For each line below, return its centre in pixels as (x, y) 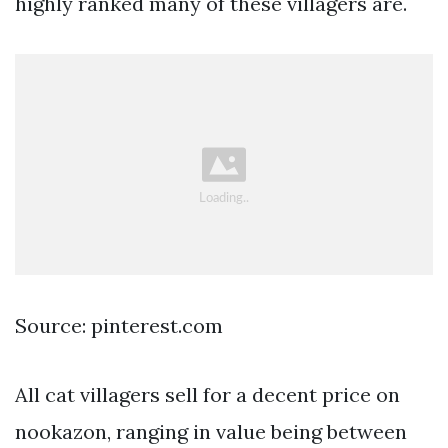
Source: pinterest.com (119, 326)
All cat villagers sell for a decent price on (207, 395)
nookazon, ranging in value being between (211, 432)
